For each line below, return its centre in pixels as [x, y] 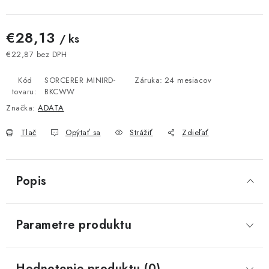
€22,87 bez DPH [36, 54]
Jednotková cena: [37, 65]
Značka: [22, 108]
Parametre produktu [74, 225]
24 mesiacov [188, 80]
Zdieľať [195, 132]
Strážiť [141, 132]
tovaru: [24, 92]
